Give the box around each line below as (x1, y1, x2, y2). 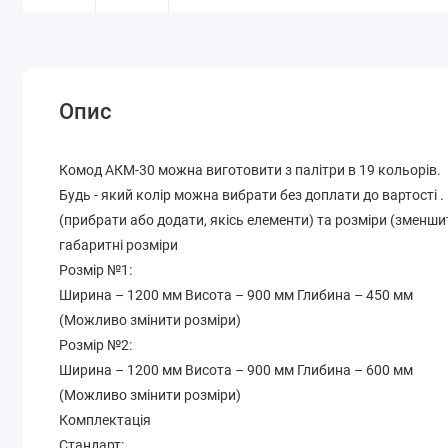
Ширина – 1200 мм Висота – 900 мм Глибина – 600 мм (59, 361, 414, 378)
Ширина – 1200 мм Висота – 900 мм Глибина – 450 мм (59, 286, 414, 303)
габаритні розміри (59, 236, 179, 253)
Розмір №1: (59, 261, 133, 278)
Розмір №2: (59, 336, 133, 353)
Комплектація (59, 411, 152, 428)
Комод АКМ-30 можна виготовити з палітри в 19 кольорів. (59, 161, 442, 178)
